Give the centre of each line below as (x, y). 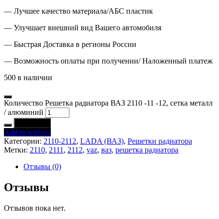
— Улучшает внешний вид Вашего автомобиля (83, 27)
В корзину (32, 123)
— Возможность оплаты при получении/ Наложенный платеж (108, 61)
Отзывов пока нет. (35, 208)
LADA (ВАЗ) (102, 141)
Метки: (17, 150)
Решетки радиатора (160, 141)
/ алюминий (24, 112)
